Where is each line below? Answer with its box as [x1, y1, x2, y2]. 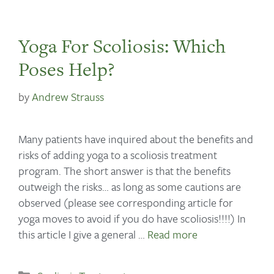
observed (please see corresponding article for [18, 194, 233, 210]
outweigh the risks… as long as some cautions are [18, 178, 241, 194]
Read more [147, 226, 198, 242]
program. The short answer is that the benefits [18, 162, 231, 179]
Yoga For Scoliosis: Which [18, 32, 226, 59]
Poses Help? [18, 56, 114, 82]
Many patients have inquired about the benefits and [18, 130, 253, 147]
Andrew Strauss [32, 89, 104, 105]
